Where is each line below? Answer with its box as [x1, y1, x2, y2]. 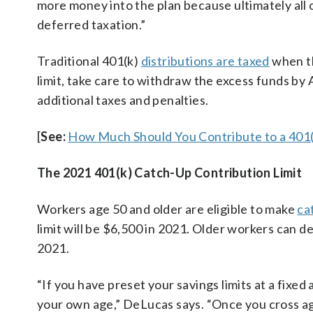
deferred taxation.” [37, 17, 146, 32]
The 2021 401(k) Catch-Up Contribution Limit [37, 165, 303, 180]
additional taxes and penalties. [37, 92, 209, 108]
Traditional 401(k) [37, 53, 141, 68]
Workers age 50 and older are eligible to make [37, 201, 298, 217]
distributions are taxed [140, 53, 270, 68]
